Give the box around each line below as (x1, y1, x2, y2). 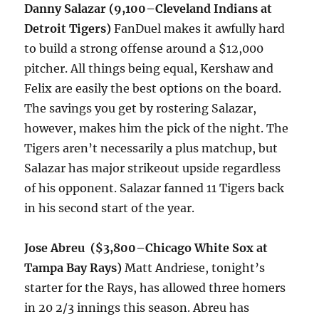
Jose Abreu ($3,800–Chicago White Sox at (24, 241, 268, 256)
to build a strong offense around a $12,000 (24, 41, 264, 56)
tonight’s (211, 261, 266, 276)
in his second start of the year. (24, 201, 195, 216)
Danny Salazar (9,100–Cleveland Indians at (24, 1, 273, 16)
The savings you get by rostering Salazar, (24, 101, 257, 116)
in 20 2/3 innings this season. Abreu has (24, 300, 250, 315)
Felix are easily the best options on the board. (24, 81, 282, 96)
